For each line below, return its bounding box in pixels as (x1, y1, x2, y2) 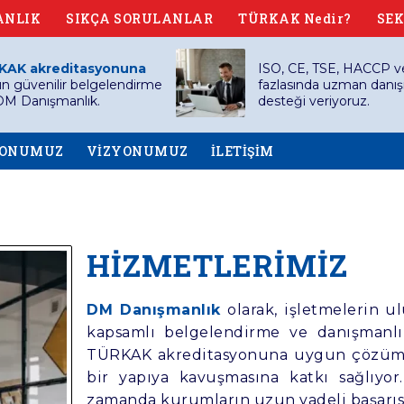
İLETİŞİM (210, 142, 274, 160)
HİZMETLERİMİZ (87, 244, 348, 285)
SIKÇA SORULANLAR (66, 10, 213, 27)
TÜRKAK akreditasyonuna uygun (87, 345, 346, 363)
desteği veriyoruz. (257, 92, 370, 109)
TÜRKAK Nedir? (238, 10, 352, 27)
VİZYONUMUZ (86, 142, 188, 160)
